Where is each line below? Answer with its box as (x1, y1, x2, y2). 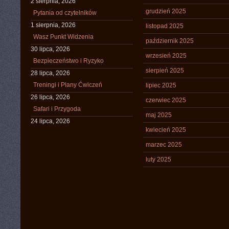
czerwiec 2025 (146, 97, 186, 104)
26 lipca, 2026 (31, 94, 70, 101)
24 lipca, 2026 (31, 118, 70, 125)
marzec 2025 (146, 141, 182, 148)
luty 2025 (146, 156, 171, 163)
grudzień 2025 (146, 8, 186, 15)
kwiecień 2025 (146, 126, 186, 133)
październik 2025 (146, 37, 194, 44)
